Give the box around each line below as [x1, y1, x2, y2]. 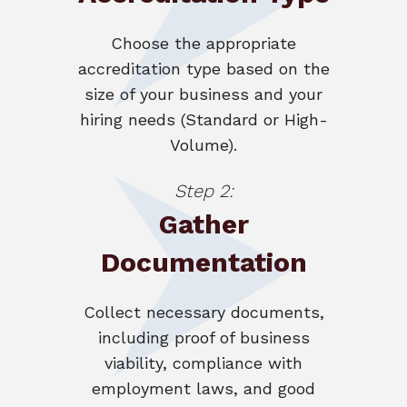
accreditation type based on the [77, 58, 330, 78]
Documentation [100, 245, 307, 278]
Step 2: [174, 179, 233, 202]
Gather [158, 207, 249, 240]
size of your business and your [84, 84, 323, 104]
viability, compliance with [104, 352, 303, 372]
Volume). [170, 134, 237, 154]
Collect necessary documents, [83, 302, 324, 322]
